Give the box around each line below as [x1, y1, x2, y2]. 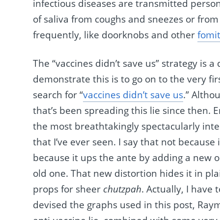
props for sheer [33, 183, 104, 196]
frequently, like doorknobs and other [33, 28, 198, 41]
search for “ [33, 88, 83, 102]
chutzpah [103, 183, 142, 196]
